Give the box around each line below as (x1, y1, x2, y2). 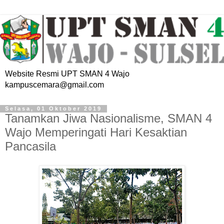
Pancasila (5, 139, 56, 153)
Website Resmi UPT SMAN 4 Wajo (5, 69, 129, 78)
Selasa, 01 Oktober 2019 (5, 105, 102, 112)
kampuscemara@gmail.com (5, 80, 104, 89)
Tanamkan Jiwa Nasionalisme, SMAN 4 (5, 111, 212, 125)
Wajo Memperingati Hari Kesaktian (5, 125, 187, 139)
